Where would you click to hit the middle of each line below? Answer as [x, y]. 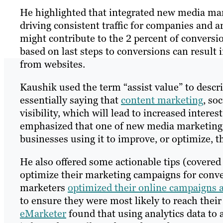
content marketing [162, 100]
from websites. [53, 64]
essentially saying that [70, 100]
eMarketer [43, 214]
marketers [44, 188]
